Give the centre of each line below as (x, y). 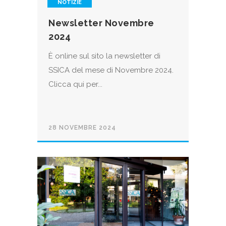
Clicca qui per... (75, 84)
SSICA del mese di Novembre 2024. (113, 70)
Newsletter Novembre (101, 23)
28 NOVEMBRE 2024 (82, 128)
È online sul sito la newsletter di (104, 56)
